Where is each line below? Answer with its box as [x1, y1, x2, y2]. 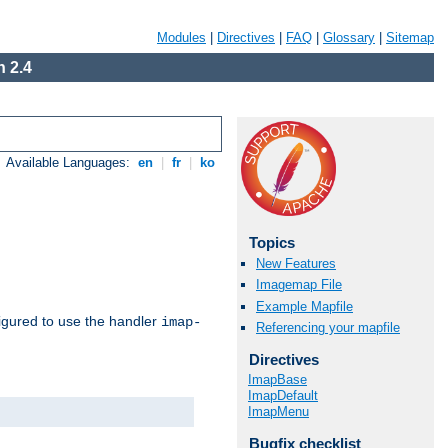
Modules [157, 30, 206, 45]
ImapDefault [248, 388, 318, 404]
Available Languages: [6, 155, 135, 171]
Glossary [323, 30, 375, 45]
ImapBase [248, 372, 307, 388]
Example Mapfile [256, 298, 353, 314]
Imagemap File [256, 277, 342, 293]
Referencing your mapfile [256, 319, 400, 335]
